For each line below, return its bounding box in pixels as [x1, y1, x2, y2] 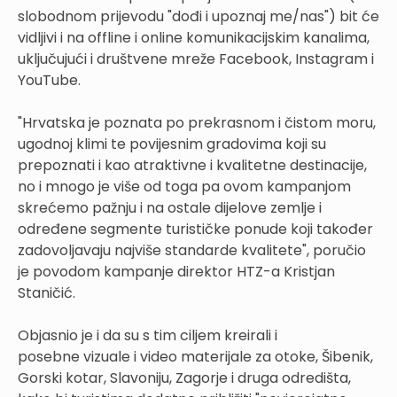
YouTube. [18, 69, 81, 90]
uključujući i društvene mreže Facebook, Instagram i [18, 48, 374, 69]
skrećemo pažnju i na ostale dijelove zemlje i [18, 197, 322, 218]
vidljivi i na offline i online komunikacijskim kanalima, [18, 27, 370, 48]
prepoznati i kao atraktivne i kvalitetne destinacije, [18, 154, 367, 175]
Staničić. [18, 282, 75, 303]
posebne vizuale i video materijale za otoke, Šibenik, [18, 346, 373, 367]
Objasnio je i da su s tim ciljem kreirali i [18, 324, 277, 346]
